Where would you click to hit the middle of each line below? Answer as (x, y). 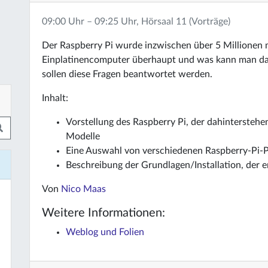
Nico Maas (83, 189)
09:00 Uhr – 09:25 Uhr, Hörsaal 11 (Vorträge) (136, 22)
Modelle (83, 136)
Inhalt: (55, 98)
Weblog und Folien (105, 232)
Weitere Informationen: (103, 213)
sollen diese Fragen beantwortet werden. (127, 74)
